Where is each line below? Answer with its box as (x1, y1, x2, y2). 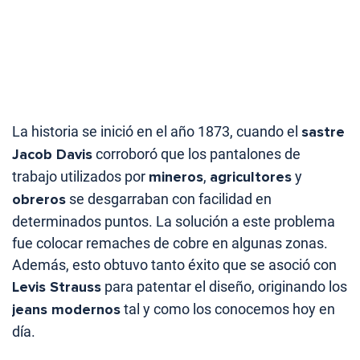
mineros (149, 168, 203, 186)
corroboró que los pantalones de (92, 145, 301, 163)
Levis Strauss (12, 278, 101, 297)
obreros (12, 190, 66, 209)
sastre (301, 123, 345, 141)
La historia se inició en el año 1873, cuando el (12, 123, 298, 141)
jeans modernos (12, 301, 121, 319)
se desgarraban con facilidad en (66, 190, 272, 208)
